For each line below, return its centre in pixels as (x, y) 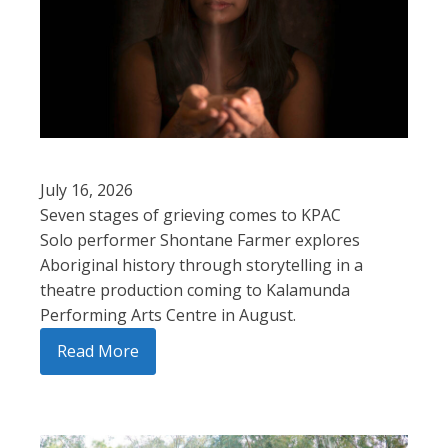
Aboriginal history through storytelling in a (201, 265)
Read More (98, 351)
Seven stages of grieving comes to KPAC (190, 215)
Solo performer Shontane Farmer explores (200, 240)
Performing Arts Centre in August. (168, 315)
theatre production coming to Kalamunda (195, 290)
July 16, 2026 (86, 190)
